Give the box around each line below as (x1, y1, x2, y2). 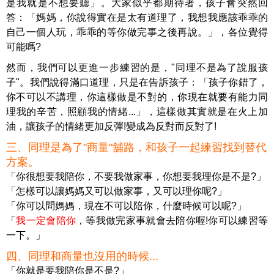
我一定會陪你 (16, 215, 76, 226)
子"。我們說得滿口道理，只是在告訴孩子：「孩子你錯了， (6, 76, 268, 87)
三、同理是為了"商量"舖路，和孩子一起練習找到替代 (6, 141, 267, 154)
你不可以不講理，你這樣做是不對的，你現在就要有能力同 (6, 91, 268, 102)
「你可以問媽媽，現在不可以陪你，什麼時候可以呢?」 (6, 200, 246, 211)
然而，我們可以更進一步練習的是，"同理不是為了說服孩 (6, 62, 268, 73)
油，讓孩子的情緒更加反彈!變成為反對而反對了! (6, 120, 217, 131)
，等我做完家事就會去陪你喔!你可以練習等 (76, 215, 268, 226)
